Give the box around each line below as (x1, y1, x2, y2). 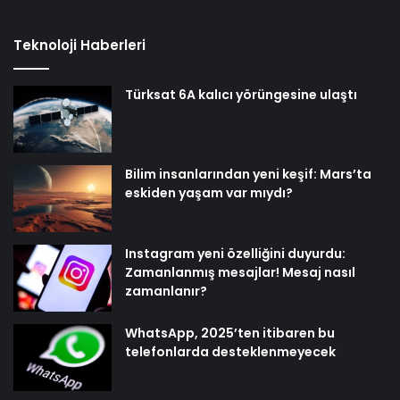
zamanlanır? (125, 281, 207, 300)
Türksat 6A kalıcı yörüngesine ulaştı (125, 85, 357, 104)
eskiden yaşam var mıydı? (125, 183, 293, 202)
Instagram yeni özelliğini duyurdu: (125, 244, 346, 262)
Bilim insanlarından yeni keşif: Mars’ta (125, 164, 371, 183)
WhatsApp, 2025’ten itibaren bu (125, 323, 335, 342)
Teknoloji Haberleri (13, 35, 146, 54)
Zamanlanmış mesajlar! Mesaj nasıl (125, 262, 355, 281)
